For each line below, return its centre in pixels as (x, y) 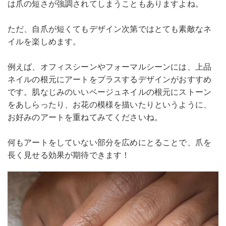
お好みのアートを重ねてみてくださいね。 (85, 117)
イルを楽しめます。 (44, 42)
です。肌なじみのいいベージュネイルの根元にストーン (109, 92)
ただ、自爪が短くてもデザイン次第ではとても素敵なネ (110, 29)
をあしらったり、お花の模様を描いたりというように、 (110, 105)
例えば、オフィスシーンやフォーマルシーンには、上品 (109, 67)
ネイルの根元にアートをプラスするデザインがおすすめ (110, 79)
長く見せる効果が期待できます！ (69, 155)
